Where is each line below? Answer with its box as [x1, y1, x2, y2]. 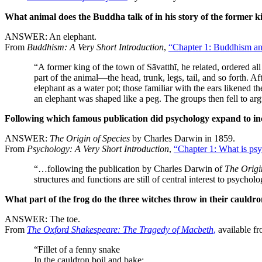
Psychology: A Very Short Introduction [27, 143, 169, 154]
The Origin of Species [50, 133, 130, 143]
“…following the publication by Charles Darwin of [34, 163, 225, 174]
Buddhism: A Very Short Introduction [27, 42, 164, 52]
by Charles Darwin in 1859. [130, 133, 235, 143]
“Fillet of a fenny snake [34, 244, 120, 254]
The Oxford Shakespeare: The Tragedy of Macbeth [27, 224, 213, 235]
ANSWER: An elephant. [5, 31, 96, 42]
